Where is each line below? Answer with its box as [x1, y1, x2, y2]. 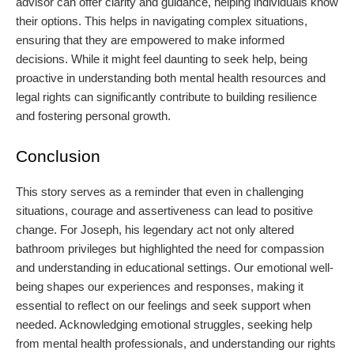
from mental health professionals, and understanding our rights [16, 337, 336, 351]
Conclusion [16, 147, 100, 166]
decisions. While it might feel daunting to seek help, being [16, 52, 307, 66]
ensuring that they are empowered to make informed [16, 33, 284, 47]
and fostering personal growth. [16, 109, 171, 123]
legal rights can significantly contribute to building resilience [16, 90, 317, 104]
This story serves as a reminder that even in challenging [16, 185, 303, 199]
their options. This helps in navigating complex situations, [16, 14, 307, 28]
